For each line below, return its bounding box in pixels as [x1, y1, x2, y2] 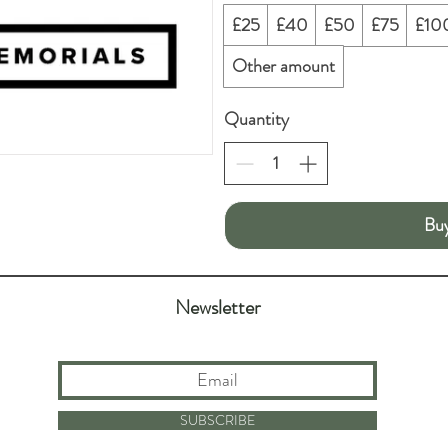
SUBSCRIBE [180, 409, 255, 430]
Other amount [232, 52, 335, 79]
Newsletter [174, 292, 260, 322]
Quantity [224, 105, 289, 132]
